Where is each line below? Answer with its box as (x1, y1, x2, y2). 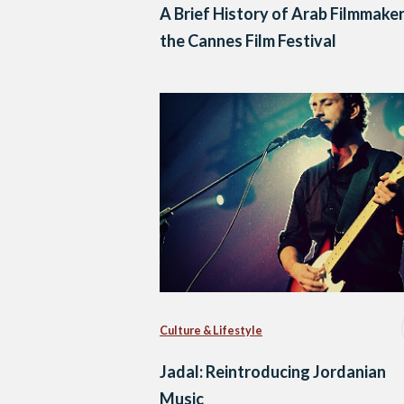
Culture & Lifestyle (160, 323, 262, 337)
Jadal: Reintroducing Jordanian (160, 361, 386, 381)
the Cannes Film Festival (160, 31, 336, 51)
